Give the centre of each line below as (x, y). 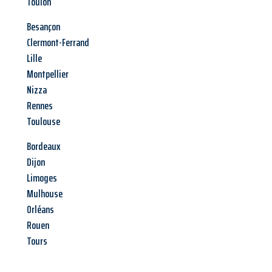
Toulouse (43, 122)
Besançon (43, 27)
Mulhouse (45, 194)
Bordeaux (44, 147)
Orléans (40, 210)
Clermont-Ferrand (58, 43)
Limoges (42, 178)
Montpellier (48, 74)
